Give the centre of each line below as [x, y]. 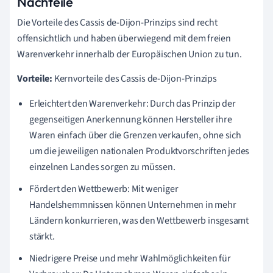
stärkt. [42, 236]
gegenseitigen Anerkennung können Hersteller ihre [131, 119]
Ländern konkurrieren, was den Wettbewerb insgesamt [139, 220]
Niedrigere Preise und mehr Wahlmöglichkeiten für [130, 258]
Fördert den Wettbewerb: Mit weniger [104, 189]
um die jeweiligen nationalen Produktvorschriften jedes [140, 151]
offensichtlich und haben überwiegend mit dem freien [124, 38]
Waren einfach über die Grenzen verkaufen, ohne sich [135, 135]
